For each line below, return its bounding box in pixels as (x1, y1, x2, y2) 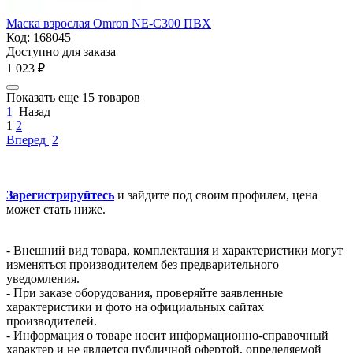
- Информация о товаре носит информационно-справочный (6, 328, 329, 342)
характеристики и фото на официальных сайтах (6, 299, 264, 314)
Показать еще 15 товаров (6, 90, 140, 104)
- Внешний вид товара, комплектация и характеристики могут (6, 243, 343, 257)
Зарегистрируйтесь (6, 188, 114, 202)
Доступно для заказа (6, 44, 116, 58)
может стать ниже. (6, 202, 106, 216)
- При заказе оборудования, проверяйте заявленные (6, 285, 283, 299)
